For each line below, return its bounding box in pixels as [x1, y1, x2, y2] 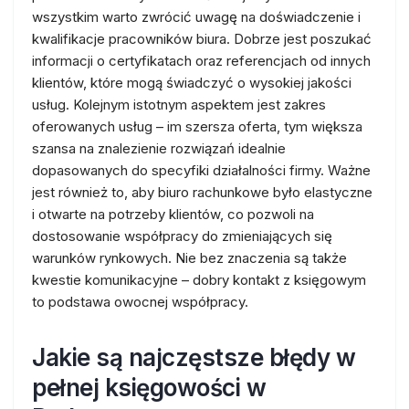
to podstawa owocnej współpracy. [32, 293, 248, 310]
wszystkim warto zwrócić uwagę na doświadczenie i [32, 8, 361, 26]
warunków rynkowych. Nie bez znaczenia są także [32, 249, 347, 267]
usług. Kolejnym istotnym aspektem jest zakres [32, 96, 326, 113]
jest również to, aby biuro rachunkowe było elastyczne [32, 184, 372, 201]
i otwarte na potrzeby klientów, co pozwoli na [32, 205, 314, 223]
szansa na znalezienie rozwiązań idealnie [32, 140, 286, 157]
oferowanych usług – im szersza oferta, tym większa [32, 118, 362, 135]
